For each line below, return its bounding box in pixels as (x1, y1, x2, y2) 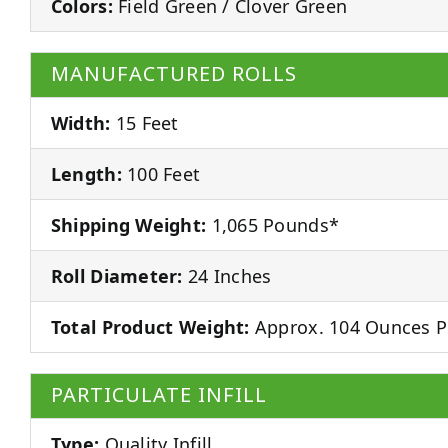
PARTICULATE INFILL (50, 380, 267, 410)
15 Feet (110, 110, 179, 135)
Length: (50, 161, 122, 186)
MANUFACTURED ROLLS (50, 59, 297, 89)
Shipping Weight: (50, 212, 207, 237)
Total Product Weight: (50, 314, 250, 339)
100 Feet (121, 161, 201, 186)
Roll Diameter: (50, 263, 183, 288)
